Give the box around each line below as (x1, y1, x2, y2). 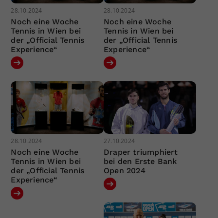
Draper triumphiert (103, 147, 178, 157)
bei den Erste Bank (103, 156, 177, 166)
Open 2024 (103, 165, 145, 175)
